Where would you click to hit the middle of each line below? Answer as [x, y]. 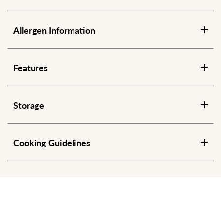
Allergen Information [54, 30]
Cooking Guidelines [52, 142]
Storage [29, 105]
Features [31, 67]
